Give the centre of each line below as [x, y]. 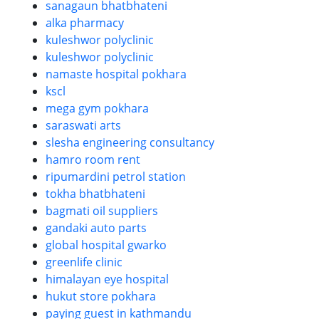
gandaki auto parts [96, 228]
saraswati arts [83, 125]
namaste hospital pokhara [116, 74]
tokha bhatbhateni [95, 194]
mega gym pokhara [97, 108]
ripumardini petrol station [116, 177]
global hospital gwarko [106, 245]
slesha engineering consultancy [130, 142]
